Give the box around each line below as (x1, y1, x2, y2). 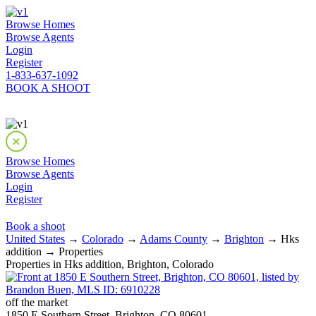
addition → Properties (6, 245, 103, 257)
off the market (6, 296, 68, 308)
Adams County (140, 233, 207, 245)
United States (6, 233, 65, 245)
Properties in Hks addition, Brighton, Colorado (6, 258, 214, 270)
